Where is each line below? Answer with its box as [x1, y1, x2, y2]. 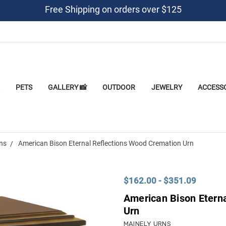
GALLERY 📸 [48, 83, 87, 91]
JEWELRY [151, 83, 182, 91]
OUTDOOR [102, 83, 136, 91]
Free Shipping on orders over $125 [44, 4, 182, 15]
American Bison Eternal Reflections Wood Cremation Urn [18, 139, 194, 147]
